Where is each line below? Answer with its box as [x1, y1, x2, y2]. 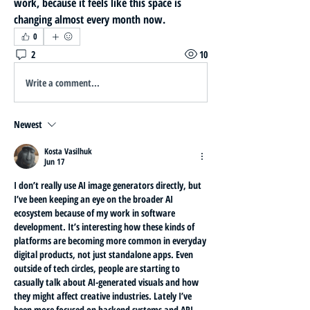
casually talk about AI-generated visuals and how [14, 275, 199, 289]
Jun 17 [44, 156, 65, 167]
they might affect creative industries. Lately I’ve [14, 289, 192, 302]
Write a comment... [26, 75, 100, 89]
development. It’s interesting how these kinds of [14, 220, 194, 233]
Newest [14, 118, 42, 131]
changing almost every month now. [14, 12, 165, 27]
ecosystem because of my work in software [14, 206, 175, 219]
